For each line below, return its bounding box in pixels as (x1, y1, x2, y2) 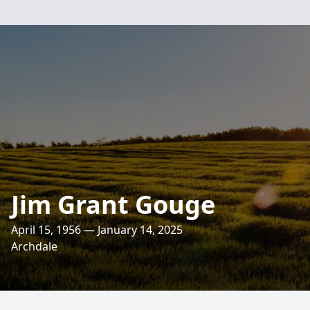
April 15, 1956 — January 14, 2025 (11, 222, 183, 237)
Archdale (11, 239, 57, 254)
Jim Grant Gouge (11, 188, 215, 221)
